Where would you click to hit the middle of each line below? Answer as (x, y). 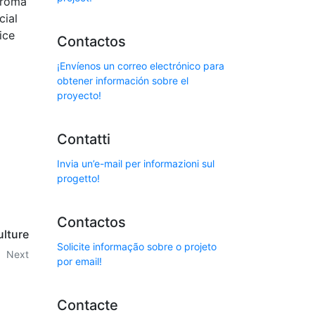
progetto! (78, 178)
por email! (79, 261)
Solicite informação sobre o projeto (137, 246)
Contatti (84, 139)
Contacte (88, 305)
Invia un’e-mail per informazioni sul (136, 163)
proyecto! (79, 95)
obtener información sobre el (123, 81)
